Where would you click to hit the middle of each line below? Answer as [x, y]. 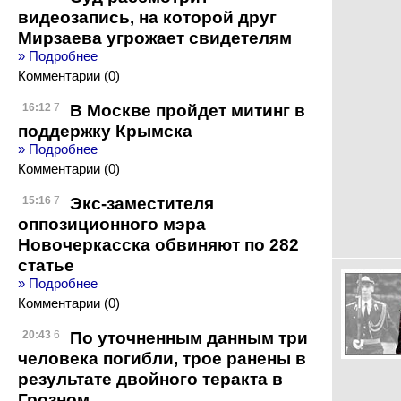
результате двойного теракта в [150, 379]
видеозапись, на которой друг [147, 17]
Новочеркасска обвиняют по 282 [158, 244]
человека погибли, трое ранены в [162, 358]
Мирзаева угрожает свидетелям [155, 38]
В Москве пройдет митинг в [188, 110]
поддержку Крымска [105, 131]
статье [46, 265]
